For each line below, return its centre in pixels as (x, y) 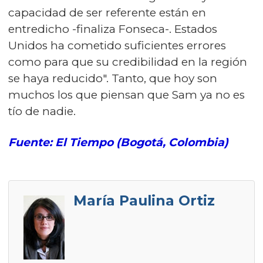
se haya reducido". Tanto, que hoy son (113, 78)
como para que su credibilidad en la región (128, 62)
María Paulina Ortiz (144, 200)
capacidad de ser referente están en (107, 13)
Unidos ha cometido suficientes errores (117, 45)
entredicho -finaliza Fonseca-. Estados (113, 29)
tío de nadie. (42, 111)
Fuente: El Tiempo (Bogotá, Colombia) (118, 142)
